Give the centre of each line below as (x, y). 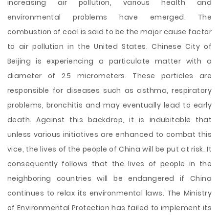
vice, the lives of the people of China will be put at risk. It (109, 149)
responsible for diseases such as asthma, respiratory (109, 90)
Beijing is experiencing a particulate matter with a (109, 61)
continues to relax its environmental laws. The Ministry (109, 193)
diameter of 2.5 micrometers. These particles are (109, 76)
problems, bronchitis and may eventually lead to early (109, 105)
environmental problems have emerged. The (109, 17)
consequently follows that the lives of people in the (109, 164)
